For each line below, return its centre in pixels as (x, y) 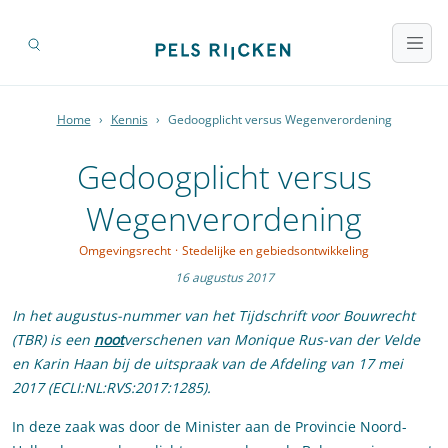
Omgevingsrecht (125, 251)
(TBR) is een (53, 340)
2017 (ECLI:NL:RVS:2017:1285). (111, 388)
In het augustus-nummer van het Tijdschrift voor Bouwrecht (213, 316)
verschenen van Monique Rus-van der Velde (272, 340)
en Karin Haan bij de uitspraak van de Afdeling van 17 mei (207, 364)
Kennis (129, 120)
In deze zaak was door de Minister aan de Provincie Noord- (209, 427)
